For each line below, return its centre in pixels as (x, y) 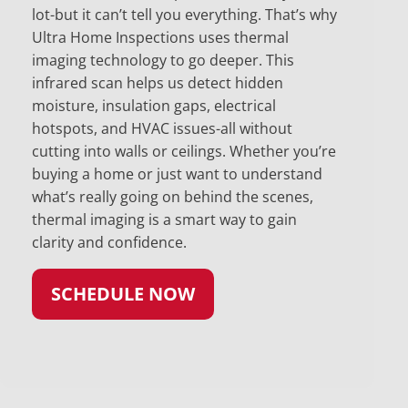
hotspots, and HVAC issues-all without (162, 128)
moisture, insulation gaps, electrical (154, 105)
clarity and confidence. (109, 242)
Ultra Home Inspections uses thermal (160, 37)
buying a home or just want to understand (177, 173)
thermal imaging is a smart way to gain (164, 219)
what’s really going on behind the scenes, (173, 196)
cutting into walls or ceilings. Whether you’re (184, 151)
